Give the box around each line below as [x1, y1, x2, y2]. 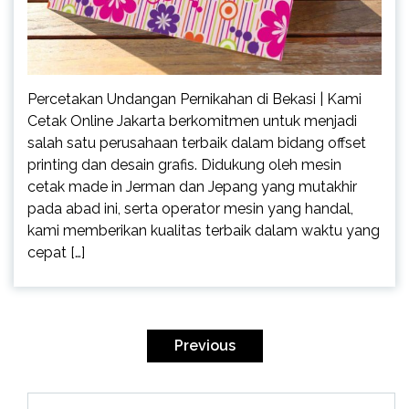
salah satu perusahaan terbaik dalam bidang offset [27, 134, 366, 152]
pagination [13, 335, 125, 362]
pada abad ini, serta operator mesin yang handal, [27, 200, 353, 218]
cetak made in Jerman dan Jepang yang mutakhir [27, 178, 357, 196]
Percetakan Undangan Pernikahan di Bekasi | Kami [27, 90, 362, 109]
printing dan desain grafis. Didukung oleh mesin [27, 156, 341, 174]
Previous [173, 337, 236, 355]
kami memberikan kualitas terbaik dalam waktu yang [27, 222, 380, 240]
